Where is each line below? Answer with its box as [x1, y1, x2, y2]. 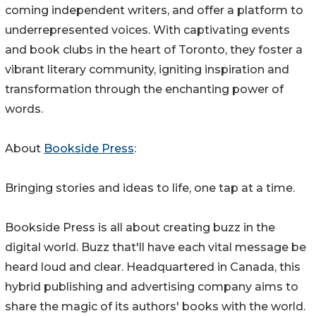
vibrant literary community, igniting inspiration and [5, 63, 289, 77]
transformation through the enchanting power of [5, 83, 284, 97]
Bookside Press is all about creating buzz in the [5, 221, 275, 235]
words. [5, 102, 43, 116]
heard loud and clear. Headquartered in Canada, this [5, 260, 300, 274]
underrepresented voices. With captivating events [5, 23, 290, 37]
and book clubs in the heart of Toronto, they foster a [5, 43, 303, 57]
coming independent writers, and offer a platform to [5, 4, 303, 18]
